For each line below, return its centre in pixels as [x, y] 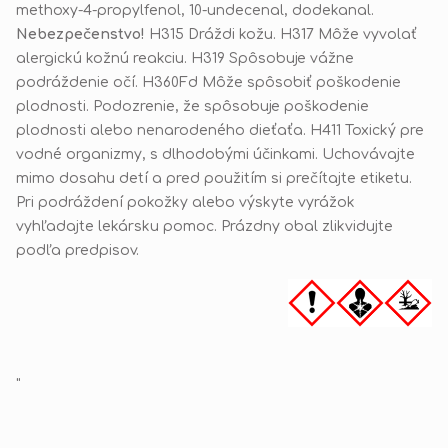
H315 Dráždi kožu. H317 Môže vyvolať [281, 34]
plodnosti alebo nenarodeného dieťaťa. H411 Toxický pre [220, 130]
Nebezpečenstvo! [80, 34]
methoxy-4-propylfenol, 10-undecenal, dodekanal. [195, 10]
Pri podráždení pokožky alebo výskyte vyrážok [185, 202]
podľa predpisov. [77, 250]
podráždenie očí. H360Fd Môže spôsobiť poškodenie [208, 82]
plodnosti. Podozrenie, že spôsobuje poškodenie [192, 106]
